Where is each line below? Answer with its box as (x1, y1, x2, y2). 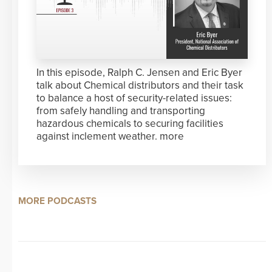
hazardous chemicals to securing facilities (36, 117, 223, 131)
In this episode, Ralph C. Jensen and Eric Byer (36, 66, 242, 80)
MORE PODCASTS (18, 195, 97, 207)
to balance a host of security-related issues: (36, 92, 232, 105)
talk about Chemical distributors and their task (36, 79, 243, 92)
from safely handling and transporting (36, 104, 205, 118)
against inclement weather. (36, 130, 160, 143)
